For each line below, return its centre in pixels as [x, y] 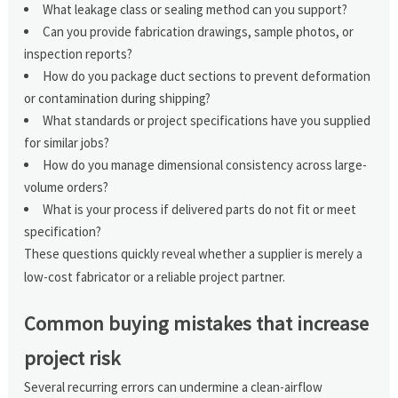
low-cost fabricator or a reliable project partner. [155, 276]
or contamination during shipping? [118, 98]
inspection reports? [79, 53]
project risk [72, 358]
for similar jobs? [67, 142]
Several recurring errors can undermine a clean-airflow [174, 386]
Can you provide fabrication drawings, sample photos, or [199, 31]
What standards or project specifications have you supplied [207, 120]
